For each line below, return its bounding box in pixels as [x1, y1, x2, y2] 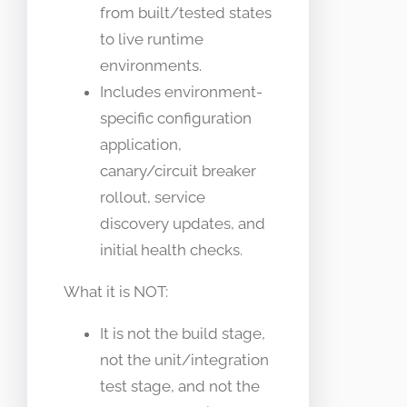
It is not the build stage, [100, 323, 265, 342]
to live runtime [100, 29, 203, 48]
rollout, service [100, 187, 205, 206]
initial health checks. [100, 240, 243, 259]
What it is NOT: [64, 282, 168, 301]
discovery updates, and [100, 213, 265, 233]
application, [100, 134, 182, 154]
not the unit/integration [100, 350, 269, 369]
